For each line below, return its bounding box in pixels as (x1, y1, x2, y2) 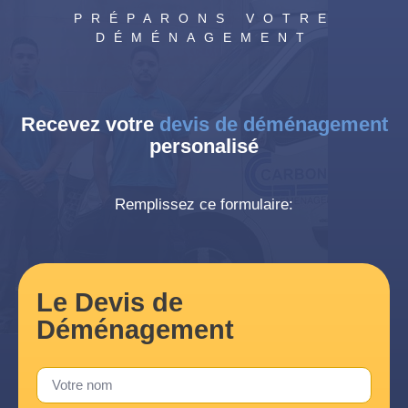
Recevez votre (20, 113, 159, 137)
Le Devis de (36, 288, 183, 318)
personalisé (149, 135, 259, 158)
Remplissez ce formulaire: (115, 196, 293, 214)
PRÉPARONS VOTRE (73, 11, 335, 26)
